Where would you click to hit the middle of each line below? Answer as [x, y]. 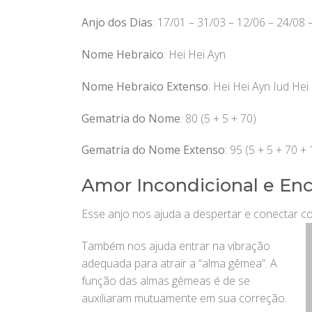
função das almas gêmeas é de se [166, 280]
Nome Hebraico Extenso [145, 86]
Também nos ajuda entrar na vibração [176, 245]
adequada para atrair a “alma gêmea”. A [179, 263]
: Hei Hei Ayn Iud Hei [258, 86]
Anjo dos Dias [117, 23]
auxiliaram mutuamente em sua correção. [184, 298]
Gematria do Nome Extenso [153, 150]
